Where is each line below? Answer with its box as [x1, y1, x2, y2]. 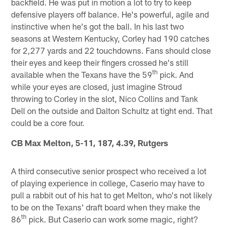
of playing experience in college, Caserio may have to [11, 177, 205, 188]
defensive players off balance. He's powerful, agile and [11, 9, 209, 19]
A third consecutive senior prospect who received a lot [11, 165, 207, 176]
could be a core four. [11, 117, 85, 128]
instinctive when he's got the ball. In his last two [11, 21, 184, 31]
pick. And [158, 69, 194, 79]
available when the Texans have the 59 [11, 69, 153, 79]
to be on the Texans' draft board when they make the [11, 201, 201, 212]
